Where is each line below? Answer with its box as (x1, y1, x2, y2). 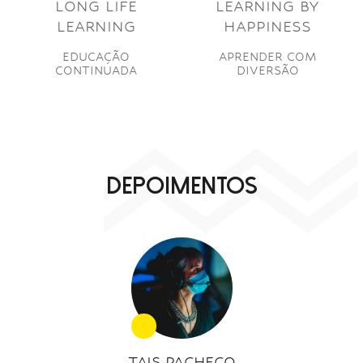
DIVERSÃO (236, 62, 299, 77)
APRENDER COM (218, 49, 317, 63)
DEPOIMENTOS (105, 173, 258, 199)
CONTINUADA (54, 62, 137, 77)
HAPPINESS (224, 16, 311, 35)
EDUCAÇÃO (62, 49, 130, 63)
